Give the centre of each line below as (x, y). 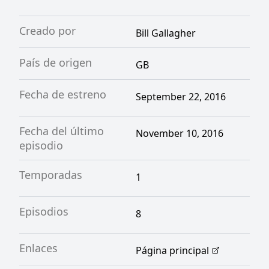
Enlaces (38, 248)
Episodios (44, 211)
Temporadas (51, 175)
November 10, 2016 (180, 133)
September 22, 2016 (181, 97)
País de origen (56, 62)
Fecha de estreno (63, 94)
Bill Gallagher (166, 33)
